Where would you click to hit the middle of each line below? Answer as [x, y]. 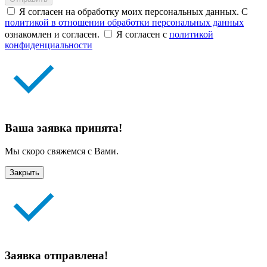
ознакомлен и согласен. [52, 35]
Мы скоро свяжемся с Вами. [62, 151]
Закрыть [24, 172]
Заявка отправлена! [56, 256]
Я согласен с [143, 35]
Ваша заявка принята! [63, 128]
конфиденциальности [49, 45]
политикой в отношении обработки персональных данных [124, 23]
